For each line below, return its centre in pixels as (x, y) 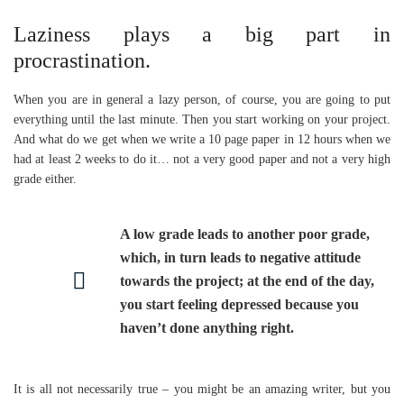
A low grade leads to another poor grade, (245, 234)
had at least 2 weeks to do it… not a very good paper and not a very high (202, 159)
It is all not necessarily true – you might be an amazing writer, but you (202, 389)
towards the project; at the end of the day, (247, 281)
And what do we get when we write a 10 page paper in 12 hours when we (202, 139)
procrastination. (82, 60)
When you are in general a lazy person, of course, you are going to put (202, 100)
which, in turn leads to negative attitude (240, 257)
